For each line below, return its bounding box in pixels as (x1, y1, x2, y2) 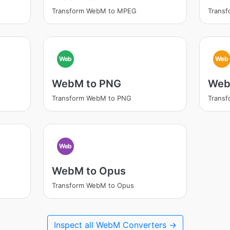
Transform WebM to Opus (51, 181, 134, 189)
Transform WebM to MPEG (51, 7, 137, 15)
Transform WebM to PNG (51, 94, 131, 102)
